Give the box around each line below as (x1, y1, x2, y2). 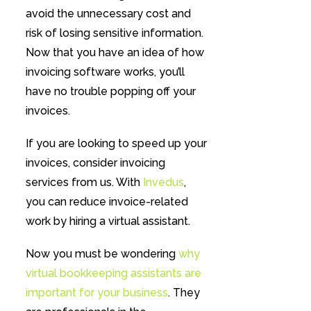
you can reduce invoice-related (25, 195, 188, 209)
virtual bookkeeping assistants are (25, 267, 201, 280)
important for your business (25, 286, 168, 300)
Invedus (142, 176, 184, 190)
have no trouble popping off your (25, 84, 196, 98)
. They (167, 286, 200, 300)
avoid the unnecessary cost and (25, 6, 191, 20)
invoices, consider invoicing (25, 156, 165, 170)
